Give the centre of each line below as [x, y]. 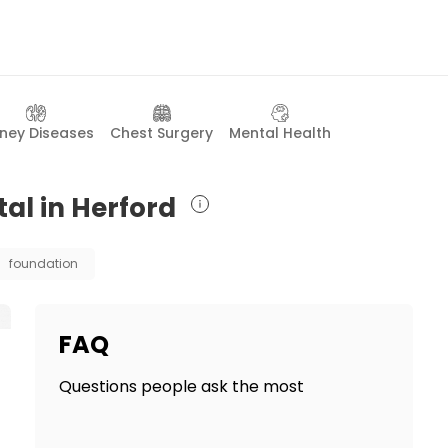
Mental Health [280, 133]
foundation [43, 263]
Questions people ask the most [181, 386]
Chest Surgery [161, 133]
